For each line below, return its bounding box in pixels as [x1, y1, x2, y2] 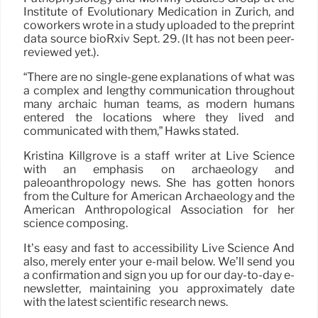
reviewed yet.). [23, 45, 99, 60]
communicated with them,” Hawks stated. [23, 124, 238, 138]
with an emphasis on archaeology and [23, 163, 295, 177]
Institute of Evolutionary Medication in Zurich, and [23, 5, 295, 19]
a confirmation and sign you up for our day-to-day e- [23, 268, 295, 283]
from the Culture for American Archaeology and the [23, 190, 295, 204]
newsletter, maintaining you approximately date [23, 282, 295, 296]
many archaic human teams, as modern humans [23, 97, 295, 111]
